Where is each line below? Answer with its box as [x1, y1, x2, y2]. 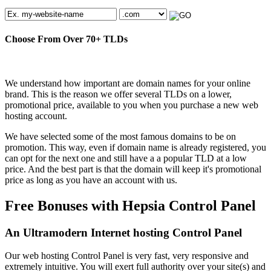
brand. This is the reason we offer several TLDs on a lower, [5, 88, 232, 99]
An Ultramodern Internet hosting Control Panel [5, 226, 242, 239]
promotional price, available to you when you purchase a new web [5, 99, 258, 110]
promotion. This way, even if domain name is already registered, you [5, 142, 266, 152]
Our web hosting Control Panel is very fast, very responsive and [5, 250, 249, 261]
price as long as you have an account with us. [5, 174, 177, 185]
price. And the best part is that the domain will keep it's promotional [5, 163, 261, 174]
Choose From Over [5, 33, 86, 44]
